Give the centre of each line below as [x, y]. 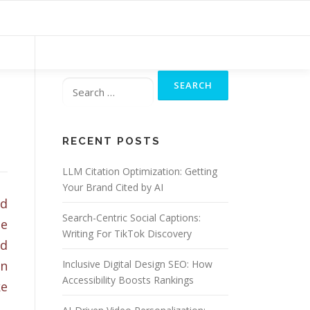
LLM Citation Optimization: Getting [140, 171]
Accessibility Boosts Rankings [128, 280]
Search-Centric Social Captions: [131, 218]
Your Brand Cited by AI [113, 187]
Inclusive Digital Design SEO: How [137, 264]
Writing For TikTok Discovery [127, 234]
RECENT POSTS [111, 141]
